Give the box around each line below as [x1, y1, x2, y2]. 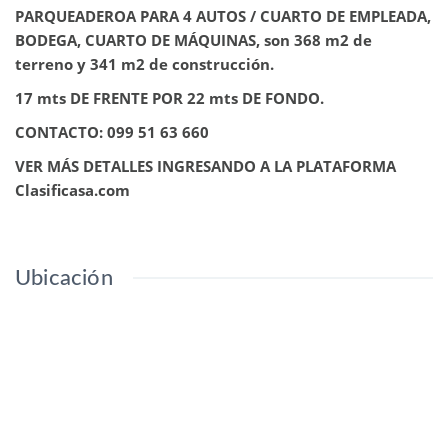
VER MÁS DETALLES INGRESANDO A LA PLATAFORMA [15, 156, 396, 176]
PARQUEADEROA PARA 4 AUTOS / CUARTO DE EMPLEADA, [15, 6, 431, 26]
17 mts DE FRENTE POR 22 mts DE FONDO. [15, 88, 324, 108]
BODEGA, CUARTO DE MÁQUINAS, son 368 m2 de [15, 30, 372, 50]
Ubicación [15, 267, 113, 289]
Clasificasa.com [15, 180, 134, 200]
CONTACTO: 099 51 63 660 [15, 122, 213, 142]
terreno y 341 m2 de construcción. [15, 54, 274, 74]
